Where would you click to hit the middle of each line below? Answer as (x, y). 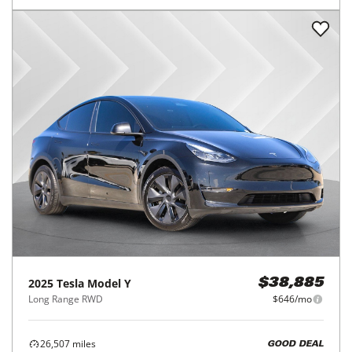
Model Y (109, 284)
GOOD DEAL (295, 344)
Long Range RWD (66, 299)
